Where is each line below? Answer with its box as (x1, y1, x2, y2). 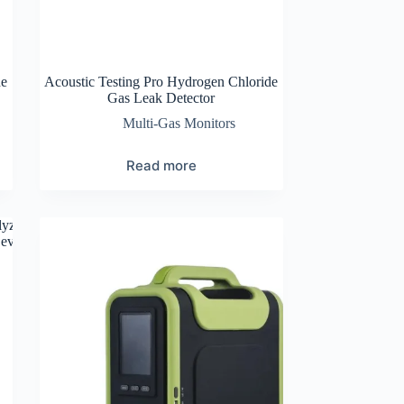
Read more (125, 156, 197, 174)
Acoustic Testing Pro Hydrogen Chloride (44, 73, 279, 89)
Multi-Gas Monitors (123, 115, 236, 131)
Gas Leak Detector (107, 89, 216, 106)
